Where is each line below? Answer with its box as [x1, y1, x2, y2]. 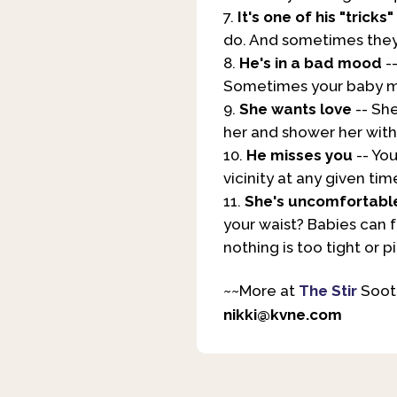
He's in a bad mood [239, 54, 382, 73]
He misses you [246, 146, 353, 165]
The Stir [299, 282, 357, 300]
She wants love [239, 100, 352, 119]
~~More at [223, 282, 299, 300]
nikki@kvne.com [223, 306, 342, 324]
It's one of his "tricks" [237, 8, 393, 27]
